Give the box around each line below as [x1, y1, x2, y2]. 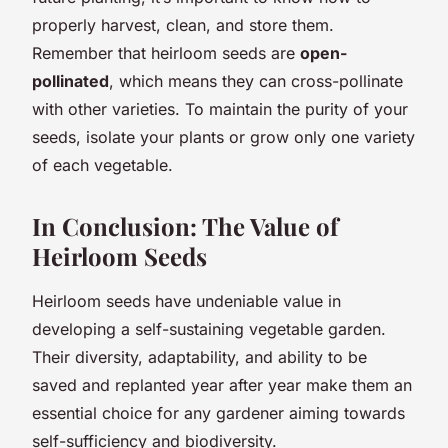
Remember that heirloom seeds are [32, 42, 300, 63]
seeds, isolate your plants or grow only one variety [32, 126, 415, 147]
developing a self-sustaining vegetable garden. [32, 318, 386, 339]
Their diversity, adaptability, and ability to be [32, 346, 367, 367]
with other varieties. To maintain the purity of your [32, 98, 408, 119]
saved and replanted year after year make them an [32, 374, 412, 395]
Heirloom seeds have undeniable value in [32, 290, 341, 311]
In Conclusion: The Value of [32, 209, 338, 242]
